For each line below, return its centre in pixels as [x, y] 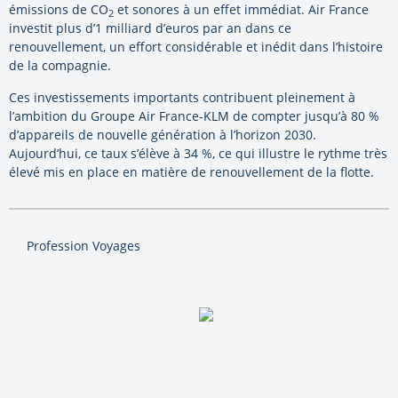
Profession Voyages [84, 246]
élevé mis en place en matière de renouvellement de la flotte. [191, 172]
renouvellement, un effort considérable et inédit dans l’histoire [196, 47]
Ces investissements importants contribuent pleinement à [182, 98]
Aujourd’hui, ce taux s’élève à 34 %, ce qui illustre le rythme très [198, 154]
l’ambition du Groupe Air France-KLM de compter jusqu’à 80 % [194, 116]
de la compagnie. [60, 66]
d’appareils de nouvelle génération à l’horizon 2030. [163, 135]
